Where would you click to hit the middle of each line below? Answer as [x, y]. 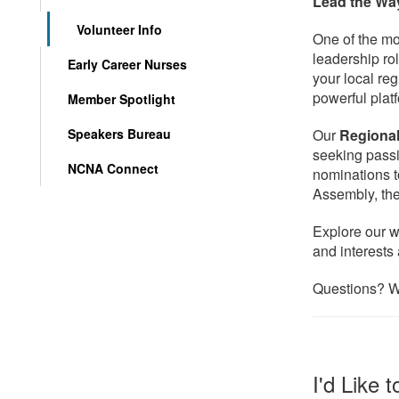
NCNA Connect [113, 168]
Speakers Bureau [119, 134]
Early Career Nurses [127, 64]
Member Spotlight [122, 99]
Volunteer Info [119, 29]
